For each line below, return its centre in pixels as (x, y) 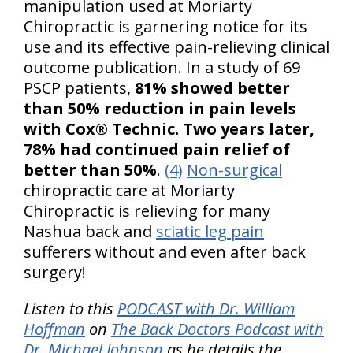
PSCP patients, (79, 88)
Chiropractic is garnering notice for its (165, 27)
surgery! (55, 273)
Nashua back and (90, 232)
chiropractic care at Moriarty (129, 191)
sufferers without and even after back (165, 252)
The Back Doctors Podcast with (217, 329)
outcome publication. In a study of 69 (162, 68)
